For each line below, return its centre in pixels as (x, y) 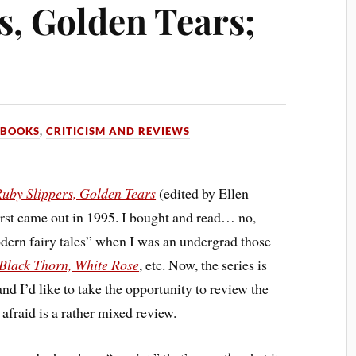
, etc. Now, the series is (203, 265)
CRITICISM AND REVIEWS (118, 131)
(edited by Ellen (203, 193)
